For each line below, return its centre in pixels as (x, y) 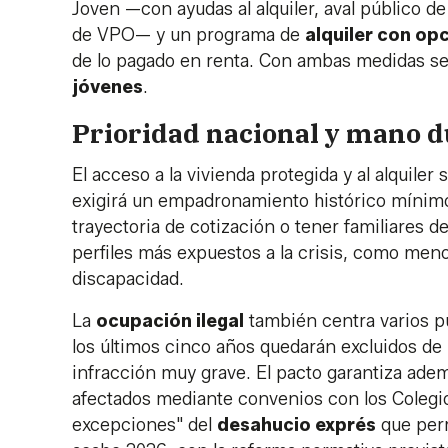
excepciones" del (144, 424)
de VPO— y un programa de (188, 35)
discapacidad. (128, 278)
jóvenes (107, 87)
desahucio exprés (296, 424)
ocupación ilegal (170, 320)
